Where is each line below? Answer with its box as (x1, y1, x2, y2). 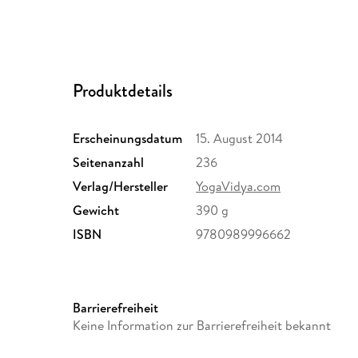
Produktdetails (73, 78, 173, 104)
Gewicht (73, 201, 120, 220)
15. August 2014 (196, 129, 284, 148)
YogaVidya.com (196, 177, 281, 196)
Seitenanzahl (73, 153, 145, 172)
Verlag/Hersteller (73, 177, 169, 196)
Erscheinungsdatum (73, 129, 183, 148)
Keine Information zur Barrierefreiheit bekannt (73, 316, 332, 335)
